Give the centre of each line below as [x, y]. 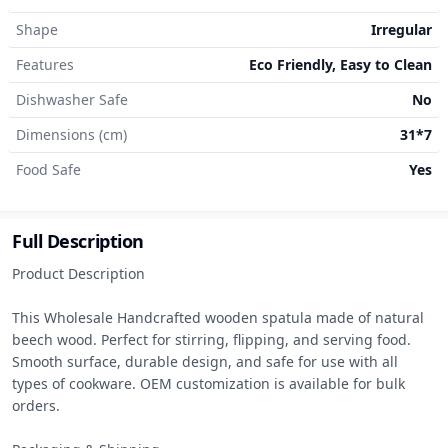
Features [45, 64]
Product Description [78, 273]
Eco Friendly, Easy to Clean [340, 64]
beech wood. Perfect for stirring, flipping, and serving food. [211, 339]
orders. [36, 405]
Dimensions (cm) [71, 134]
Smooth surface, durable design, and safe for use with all [205, 361]
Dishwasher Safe [72, 99]
